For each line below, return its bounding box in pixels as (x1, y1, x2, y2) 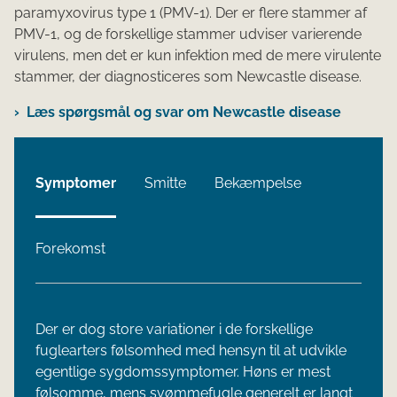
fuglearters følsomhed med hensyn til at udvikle (35, 341, 346, 359)
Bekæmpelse (214, 174, 301, 191)
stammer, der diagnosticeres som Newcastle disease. (14, 67, 362, 85)
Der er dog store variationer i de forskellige (35, 320, 313, 338)
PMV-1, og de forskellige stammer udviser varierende (14, 25, 362, 43)
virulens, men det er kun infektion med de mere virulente (14, 46, 381, 64)
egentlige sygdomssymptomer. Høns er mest (35, 362, 331, 380)
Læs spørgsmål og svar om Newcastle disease (27, 103, 341, 121)
